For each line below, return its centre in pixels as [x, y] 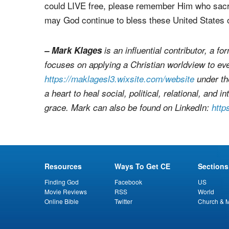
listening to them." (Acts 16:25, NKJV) [117, 14]
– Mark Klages [73, 103]
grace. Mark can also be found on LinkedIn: [128, 160]
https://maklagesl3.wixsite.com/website [119, 132]
